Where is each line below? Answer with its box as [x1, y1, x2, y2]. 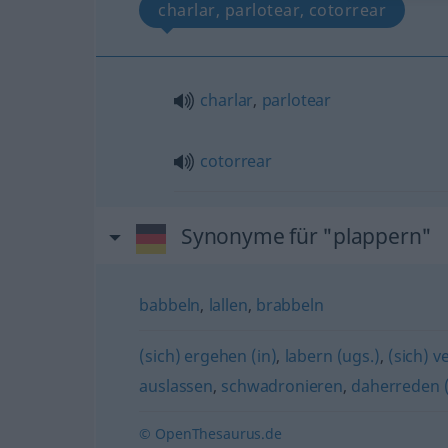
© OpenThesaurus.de [139, 424, 282, 443]
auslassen [139, 375, 213, 397]
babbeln [139, 294, 201, 316]
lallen [208, 294, 248, 316]
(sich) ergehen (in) [139, 345, 277, 367]
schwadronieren [221, 375, 344, 397]
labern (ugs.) [284, 345, 380, 367]
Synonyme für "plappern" [180, 222, 433, 250]
